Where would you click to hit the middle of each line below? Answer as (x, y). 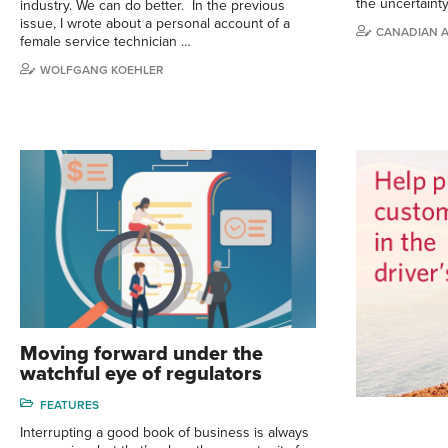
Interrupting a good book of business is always (164, 432)
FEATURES (69, 404)
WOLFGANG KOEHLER (102, 69)
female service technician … (105, 41)
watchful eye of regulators (141, 373)
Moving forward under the (141, 353)
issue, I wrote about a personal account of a (155, 23)
